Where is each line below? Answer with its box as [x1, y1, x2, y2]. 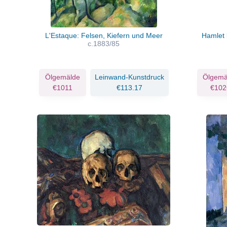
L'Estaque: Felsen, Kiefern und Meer [45, 31, 163, 40]
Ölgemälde [45, 72, 80, 81]
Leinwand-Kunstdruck [94, 72, 164, 81]
